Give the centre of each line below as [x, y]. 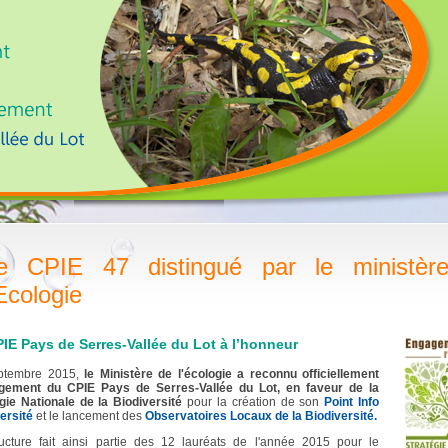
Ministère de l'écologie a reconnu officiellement [239, 374]
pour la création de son [253, 402]
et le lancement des [89, 416]
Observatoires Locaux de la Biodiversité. [261, 416]
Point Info [352, 402]
